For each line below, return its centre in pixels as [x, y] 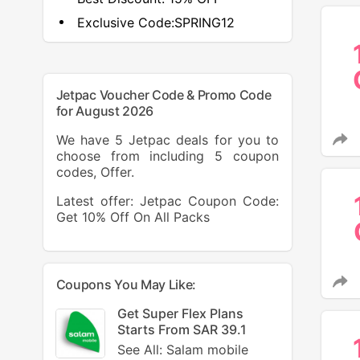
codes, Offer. [95, 172]
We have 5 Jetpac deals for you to [167, 140]
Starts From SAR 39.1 [182, 329]
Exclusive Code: [125, 22]
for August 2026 [104, 111]
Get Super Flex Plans [180, 313]
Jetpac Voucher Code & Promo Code [164, 95]
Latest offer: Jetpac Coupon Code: [167, 201]
